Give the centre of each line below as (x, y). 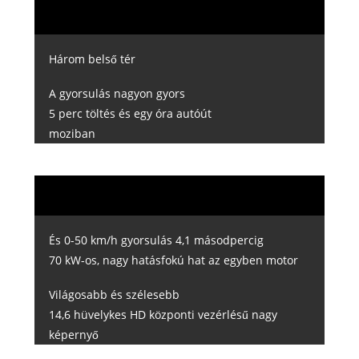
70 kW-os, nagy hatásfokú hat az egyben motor (173, 260)
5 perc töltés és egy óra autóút (130, 113)
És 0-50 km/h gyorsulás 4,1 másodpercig (156, 240)
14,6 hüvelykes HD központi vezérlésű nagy (163, 315)
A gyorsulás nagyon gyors (117, 93)
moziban (72, 133)
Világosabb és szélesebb (114, 295)
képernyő (73, 335)
